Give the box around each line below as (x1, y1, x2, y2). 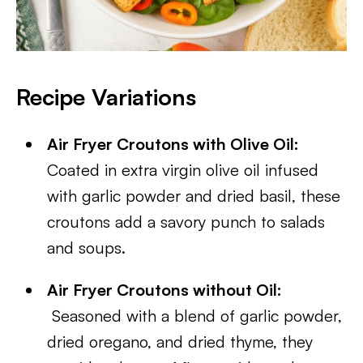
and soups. (47, 237, 136, 258)
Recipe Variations (16, 83, 196, 111)
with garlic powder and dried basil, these (47, 186, 341, 206)
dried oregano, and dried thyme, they (47, 331, 314, 352)
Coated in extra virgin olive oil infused (47, 160, 319, 180)
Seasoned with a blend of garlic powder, (47, 305, 343, 326)
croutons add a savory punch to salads (47, 211, 326, 232)
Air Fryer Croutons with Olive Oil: (47, 134, 300, 154)
